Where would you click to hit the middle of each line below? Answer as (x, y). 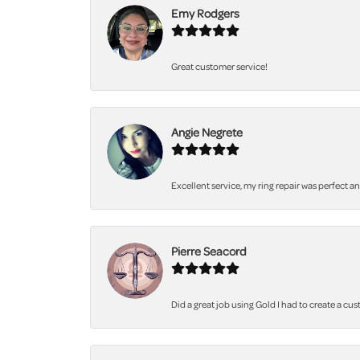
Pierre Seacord (209, 251)
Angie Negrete (207, 132)
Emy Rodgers (205, 13)
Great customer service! (219, 66)
